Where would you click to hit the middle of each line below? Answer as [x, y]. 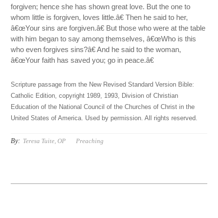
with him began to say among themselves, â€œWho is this [104, 39]
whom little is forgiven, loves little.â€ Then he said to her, [100, 18]
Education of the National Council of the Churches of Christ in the [103, 107]
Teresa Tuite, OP [45, 141]
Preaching [90, 141]
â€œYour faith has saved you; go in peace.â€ [82, 60]
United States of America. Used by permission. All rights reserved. [104, 118]
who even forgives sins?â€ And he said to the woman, [96, 50]
